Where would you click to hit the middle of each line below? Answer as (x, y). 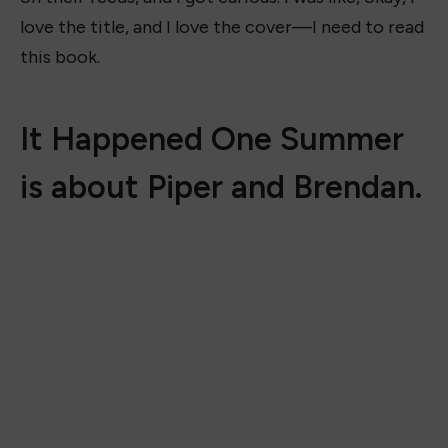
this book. (60, 56)
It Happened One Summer (212, 139)
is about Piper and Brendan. (221, 187)
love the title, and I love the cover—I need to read (222, 26)
